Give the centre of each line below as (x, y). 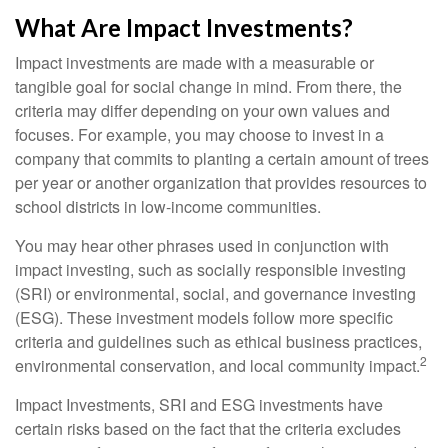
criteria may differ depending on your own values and (202, 110)
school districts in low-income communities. (168, 206)
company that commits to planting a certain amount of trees (222, 158)
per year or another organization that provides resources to (221, 182)
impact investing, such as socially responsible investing (210, 269)
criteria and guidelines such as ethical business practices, (218, 341)
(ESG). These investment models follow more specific (204, 317)
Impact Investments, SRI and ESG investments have (199, 404)
